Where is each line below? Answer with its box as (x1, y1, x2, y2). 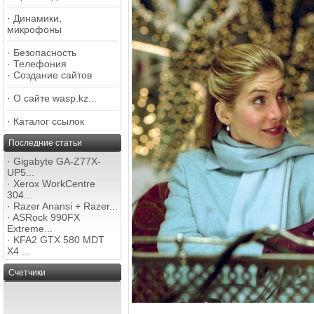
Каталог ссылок (13, 116, 84, 127)
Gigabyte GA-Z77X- (13, 156, 101, 167)
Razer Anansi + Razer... (13, 200, 118, 212)
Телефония (13, 58, 67, 69)
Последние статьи (8, 138, 82, 148)
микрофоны (7, 24, 62, 35)
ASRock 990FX (13, 212, 80, 223)
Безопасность (13, 47, 76, 58)
